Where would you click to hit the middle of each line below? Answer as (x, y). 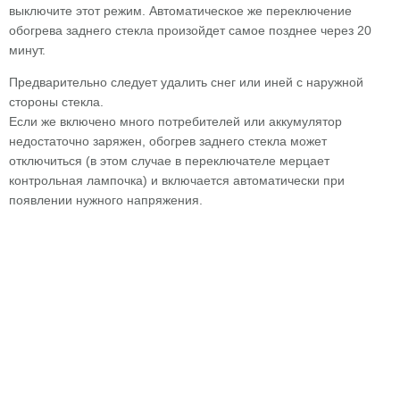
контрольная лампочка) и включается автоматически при (177, 180)
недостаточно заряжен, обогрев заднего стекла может (168, 141)
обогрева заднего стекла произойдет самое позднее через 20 (190, 30)
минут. (27, 50)
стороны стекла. (56, 102)
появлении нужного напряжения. (106, 200)
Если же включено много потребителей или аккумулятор (175, 121)
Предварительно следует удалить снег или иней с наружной (186, 82)
